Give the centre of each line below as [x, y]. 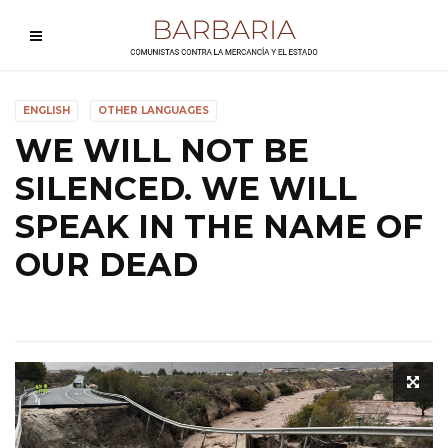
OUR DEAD [106, 264]
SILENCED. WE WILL [186, 188]
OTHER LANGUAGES [153, 110]
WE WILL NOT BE [162, 150]
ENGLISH [46, 110]
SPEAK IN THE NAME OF [219, 226]
